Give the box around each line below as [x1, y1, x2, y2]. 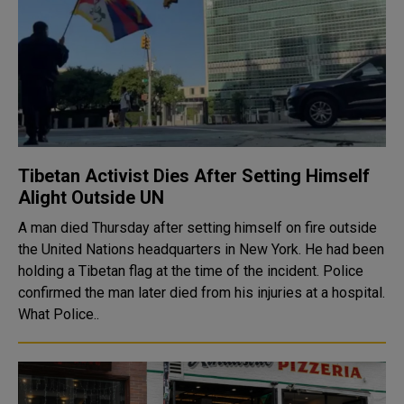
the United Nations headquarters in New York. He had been [18, 241, 384, 258]
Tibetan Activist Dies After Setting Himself [18, 165, 370, 187]
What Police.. [18, 306, 99, 323]
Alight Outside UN [18, 187, 164, 208]
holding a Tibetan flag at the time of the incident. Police [18, 262, 363, 280]
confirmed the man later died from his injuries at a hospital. [18, 284, 385, 301]
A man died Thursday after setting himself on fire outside [18, 219, 377, 236]
